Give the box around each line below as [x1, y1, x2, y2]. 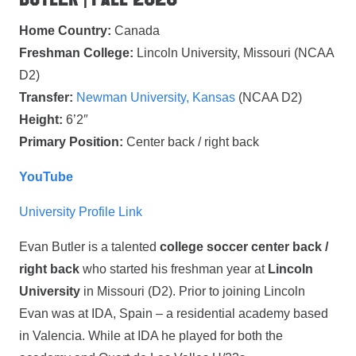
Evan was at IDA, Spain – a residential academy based [19, 307, 328, 321]
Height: [19, 113, 63, 127]
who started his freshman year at [83, 262, 268, 277]
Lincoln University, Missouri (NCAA [133, 46, 334, 60]
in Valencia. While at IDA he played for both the [19, 329, 283, 343]
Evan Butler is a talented [19, 240, 160, 254]
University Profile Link [19, 205, 142, 219]
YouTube [19, 170, 73, 184]
